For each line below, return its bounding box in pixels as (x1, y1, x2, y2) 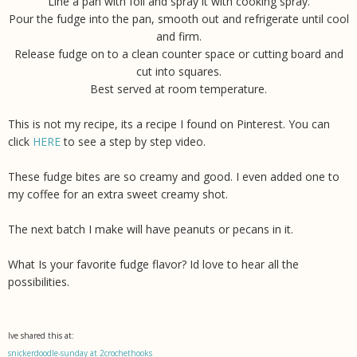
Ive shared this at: (8, 330, 74, 342)
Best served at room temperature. (90, 81, 267, 97)
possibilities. (8, 274, 69, 290)
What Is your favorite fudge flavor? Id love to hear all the (8, 257, 299, 273)
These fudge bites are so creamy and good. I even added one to (8, 169, 339, 185)
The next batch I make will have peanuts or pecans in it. (8, 222, 293, 237)
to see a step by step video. (61, 134, 206, 150)
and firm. (155, 29, 202, 45)
